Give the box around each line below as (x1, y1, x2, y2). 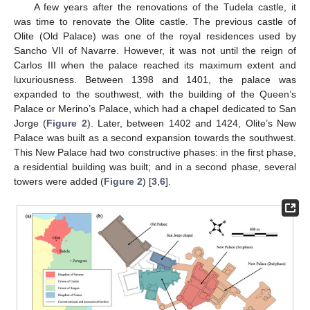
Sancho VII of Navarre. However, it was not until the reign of (14, 45, 296, 57)
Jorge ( (14, 118, 47, 129)
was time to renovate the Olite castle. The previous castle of (14, 16, 296, 28)
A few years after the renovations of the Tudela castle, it (33, 1, 296, 13)
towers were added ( (14, 176, 104, 188)
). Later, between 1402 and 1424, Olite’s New (86, 118, 297, 129)
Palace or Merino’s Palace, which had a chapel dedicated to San (14, 103, 296, 115)
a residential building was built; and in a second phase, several (14, 161, 296, 173)
